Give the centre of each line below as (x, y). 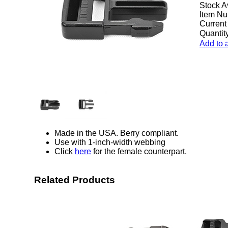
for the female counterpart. (139, 151)
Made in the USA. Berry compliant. (117, 133)
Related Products (75, 180)
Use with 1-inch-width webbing (110, 142)
